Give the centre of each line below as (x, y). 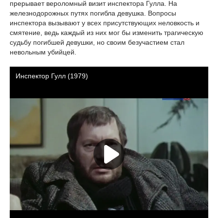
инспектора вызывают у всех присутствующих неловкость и (105, 23)
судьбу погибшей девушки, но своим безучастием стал (97, 42)
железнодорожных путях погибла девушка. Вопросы (93, 13)
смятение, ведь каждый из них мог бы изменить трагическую (107, 33)
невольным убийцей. (43, 52)
